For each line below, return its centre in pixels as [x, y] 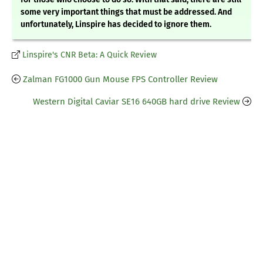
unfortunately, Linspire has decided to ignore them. [116, 25]
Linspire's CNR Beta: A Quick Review [90, 55]
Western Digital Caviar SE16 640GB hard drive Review [136, 102]
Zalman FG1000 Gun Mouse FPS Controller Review [120, 80]
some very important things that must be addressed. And [126, 12]
